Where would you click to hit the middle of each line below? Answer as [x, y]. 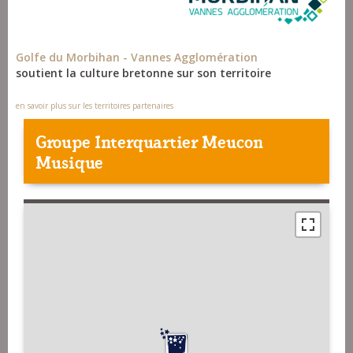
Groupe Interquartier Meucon [149, 141]
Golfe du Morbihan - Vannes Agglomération [137, 58]
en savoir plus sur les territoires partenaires [95, 106]
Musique [69, 162]
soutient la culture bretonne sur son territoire [143, 73]
